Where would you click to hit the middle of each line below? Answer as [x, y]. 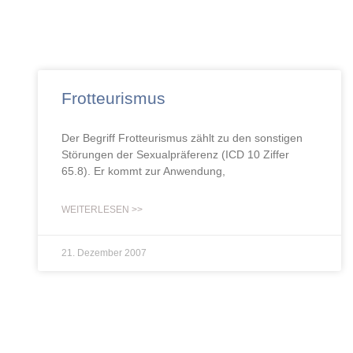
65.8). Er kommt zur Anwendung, [143, 171]
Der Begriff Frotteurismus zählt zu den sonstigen [182, 138]
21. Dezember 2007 [104, 253]
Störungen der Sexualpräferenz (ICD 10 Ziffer [175, 154]
